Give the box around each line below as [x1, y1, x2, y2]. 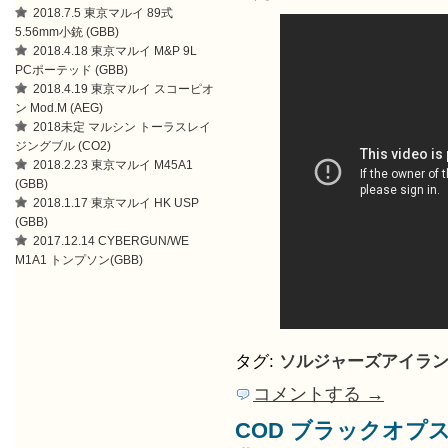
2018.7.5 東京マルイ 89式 [33, 5, 173, 20]
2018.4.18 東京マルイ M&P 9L [33, 43, 197, 58]
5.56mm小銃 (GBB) [15, 24, 119, 39]
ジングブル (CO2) [15, 138, 111, 153]
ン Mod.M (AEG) [15, 100, 103, 115]
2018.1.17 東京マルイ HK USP [33, 195, 199, 210]
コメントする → [253, 384, 384, 405]
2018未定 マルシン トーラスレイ [33, 119, 211, 134]
